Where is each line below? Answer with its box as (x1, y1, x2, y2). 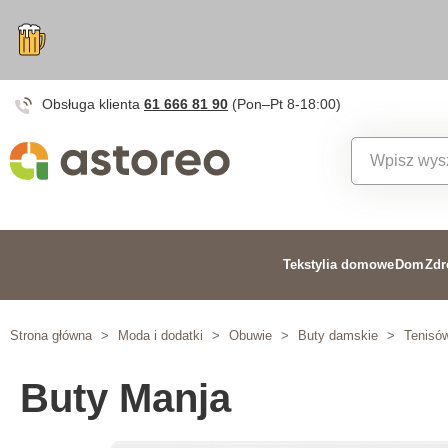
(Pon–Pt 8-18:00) (232, 96, 341, 112)
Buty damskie (298, 328, 378, 343)
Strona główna (10, 328, 92, 343)
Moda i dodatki (118, 328, 203, 343)
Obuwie (229, 328, 272, 343)
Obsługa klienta (42, 96, 144, 112)
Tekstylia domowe (282, 257, 394, 272)
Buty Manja (20, 376, 231, 420)
